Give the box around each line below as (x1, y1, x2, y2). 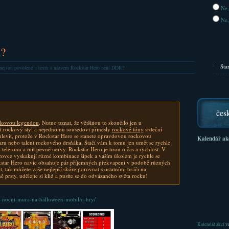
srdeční (143, 125, 162, 133)
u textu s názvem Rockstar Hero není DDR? (32, 64, 124, 71)
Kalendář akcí (197, 221, 224, 227)
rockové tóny (111, 125, 144, 133)
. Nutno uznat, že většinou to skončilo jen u (38, 119, 142, 126)
